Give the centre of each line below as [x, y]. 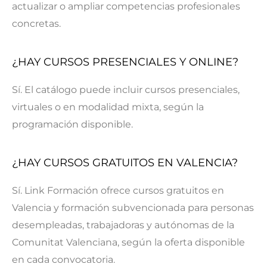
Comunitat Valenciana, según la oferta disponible [128, 242]
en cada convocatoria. [63, 259]
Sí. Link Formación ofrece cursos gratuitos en [118, 190]
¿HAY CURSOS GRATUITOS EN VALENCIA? [125, 162]
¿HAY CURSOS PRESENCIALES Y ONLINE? [125, 62]
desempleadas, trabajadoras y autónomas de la [123, 225]
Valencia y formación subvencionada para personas [133, 207]
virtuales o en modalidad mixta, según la [108, 107]
